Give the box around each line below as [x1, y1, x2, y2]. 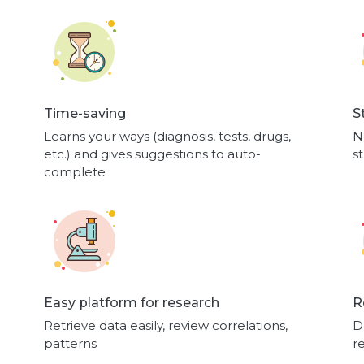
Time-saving [43, 105, 126, 121]
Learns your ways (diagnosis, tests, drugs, [43, 128, 291, 144]
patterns [43, 335, 97, 351]
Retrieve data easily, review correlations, [43, 317, 288, 333]
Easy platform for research [43, 294, 219, 310]
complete [43, 163, 106, 180]
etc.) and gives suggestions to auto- [43, 145, 261, 162]
